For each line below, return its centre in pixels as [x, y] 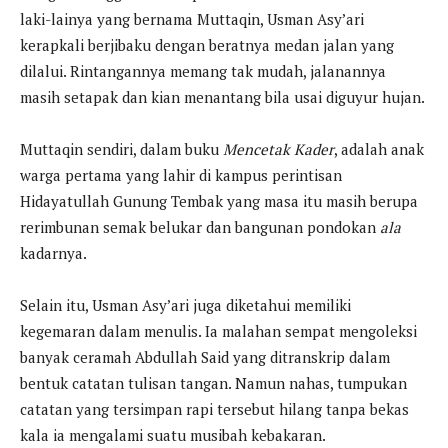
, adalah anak [379, 149]
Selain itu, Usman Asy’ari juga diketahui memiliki [185, 305]
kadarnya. [53, 253]
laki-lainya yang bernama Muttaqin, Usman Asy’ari [192, 19]
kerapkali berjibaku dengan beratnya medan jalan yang [207, 45]
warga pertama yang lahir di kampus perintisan [181, 175]
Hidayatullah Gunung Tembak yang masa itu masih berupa [219, 201]
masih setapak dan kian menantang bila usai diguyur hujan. [222, 97]
